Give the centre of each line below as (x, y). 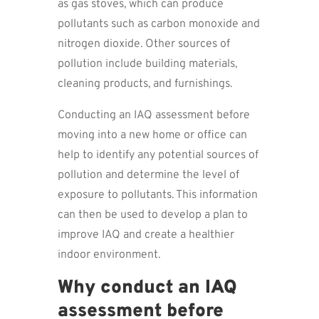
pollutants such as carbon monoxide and (158, 24)
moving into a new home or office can (152, 135)
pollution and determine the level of (148, 175)
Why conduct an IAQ (147, 288)
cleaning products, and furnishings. (145, 84)
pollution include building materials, (147, 64)
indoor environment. (109, 255)
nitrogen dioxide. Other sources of (143, 44)
